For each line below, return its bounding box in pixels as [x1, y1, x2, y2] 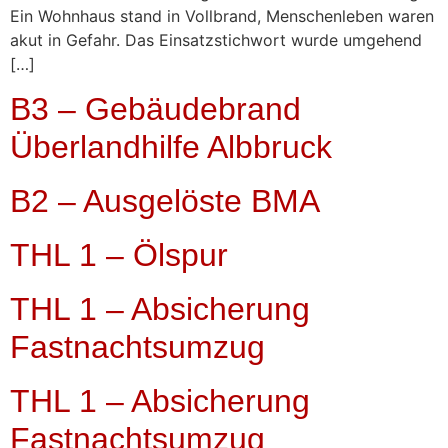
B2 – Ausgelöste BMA [10, 182, 320, 219]
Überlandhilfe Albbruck [10, 128, 332, 165]
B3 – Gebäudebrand [10, 90, 301, 127]
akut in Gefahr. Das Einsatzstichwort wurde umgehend [10, 29, 422, 50]
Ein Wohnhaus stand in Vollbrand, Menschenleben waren [10, 5, 434, 26]
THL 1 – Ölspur [10, 236, 228, 273]
